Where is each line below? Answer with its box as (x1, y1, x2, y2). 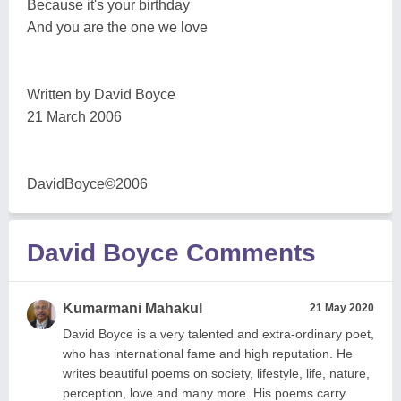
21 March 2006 (27, 109, 122, 124)
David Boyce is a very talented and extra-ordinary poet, (63, 327, 374, 341)
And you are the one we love (27, 20, 208, 35)
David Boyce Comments (27, 239, 316, 267)
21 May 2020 (310, 302, 374, 314)
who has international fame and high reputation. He (63, 346, 353, 361)
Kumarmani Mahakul (63, 301, 202, 316)
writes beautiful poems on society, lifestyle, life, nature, (63, 366, 370, 380)
